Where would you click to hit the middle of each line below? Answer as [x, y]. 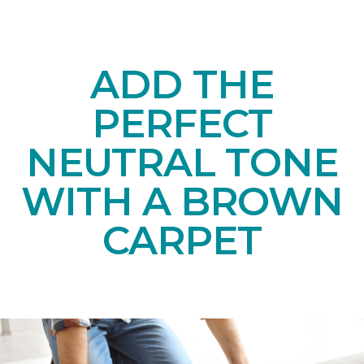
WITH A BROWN [182, 202]
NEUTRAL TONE [182, 163]
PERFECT [182, 124]
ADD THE [182, 85]
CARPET [182, 241]
